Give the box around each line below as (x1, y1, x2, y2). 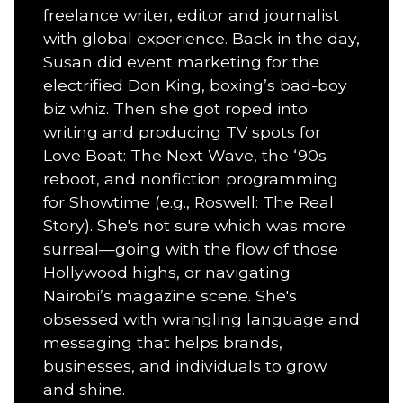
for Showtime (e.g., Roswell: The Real (43, 192, 334, 211)
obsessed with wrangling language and (43, 309, 360, 328)
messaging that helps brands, (43, 332, 282, 352)
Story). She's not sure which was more (43, 215, 345, 235)
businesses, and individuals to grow (43, 355, 327, 375)
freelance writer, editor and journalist (43, 4, 339, 24)
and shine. (43, 379, 125, 399)
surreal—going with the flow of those (43, 238, 338, 258)
